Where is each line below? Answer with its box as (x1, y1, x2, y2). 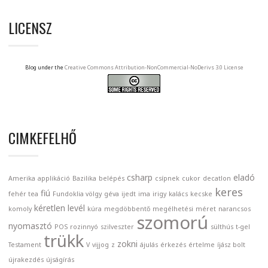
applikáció (38, 174, 70, 183)
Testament (8, 240, 41, 249)
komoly (8, 205, 32, 214)
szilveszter (100, 223, 134, 232)
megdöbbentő (104, 205, 150, 214)
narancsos (218, 205, 251, 214)
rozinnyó (70, 223, 98, 232)
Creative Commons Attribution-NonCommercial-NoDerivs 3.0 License (64, 63, 243, 72)
